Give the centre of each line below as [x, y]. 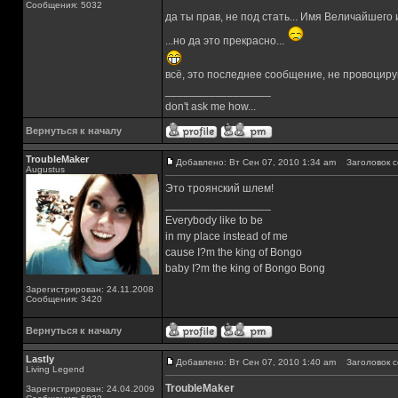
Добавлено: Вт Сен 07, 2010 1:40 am [256, 362]
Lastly [40, 359]
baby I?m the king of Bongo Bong [245, 268]
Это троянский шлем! [219, 188]
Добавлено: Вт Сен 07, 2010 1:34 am [256, 162]
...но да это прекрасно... [226, 41]
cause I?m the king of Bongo [234, 252]
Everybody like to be [214, 220]
